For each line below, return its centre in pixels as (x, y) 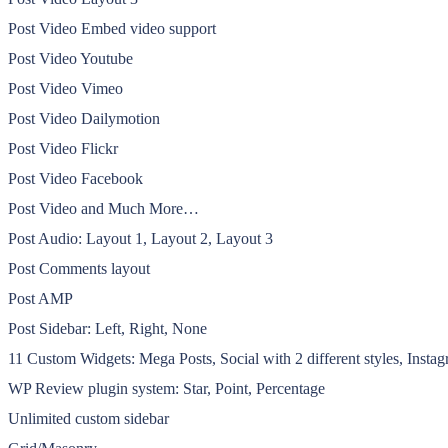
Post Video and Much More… (103, 208)
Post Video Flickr (63, 148)
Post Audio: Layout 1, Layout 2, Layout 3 (140, 238)
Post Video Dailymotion (84, 118)
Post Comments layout (79, 268)
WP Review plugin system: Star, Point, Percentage (166, 388)
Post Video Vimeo (65, 88)
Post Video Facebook (75, 178)
